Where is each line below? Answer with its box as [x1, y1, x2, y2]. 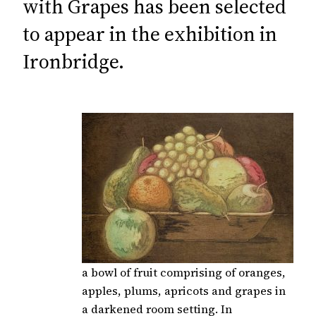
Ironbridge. [23, 47, 124, 75]
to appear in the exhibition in [23, 20, 277, 47]
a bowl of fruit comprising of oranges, [82, 265, 286, 281]
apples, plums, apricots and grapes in [82, 283, 286, 299]
